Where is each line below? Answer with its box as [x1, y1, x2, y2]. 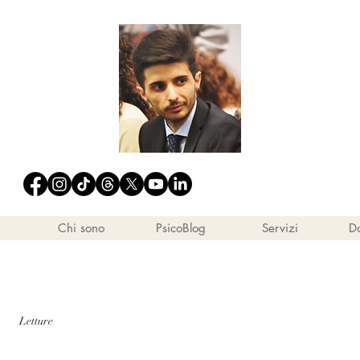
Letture [19, 313, 53, 328]
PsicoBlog [155, 220, 206, 235]
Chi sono [57, 220, 104, 235]
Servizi [262, 220, 298, 235]
